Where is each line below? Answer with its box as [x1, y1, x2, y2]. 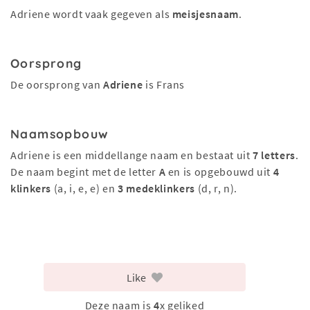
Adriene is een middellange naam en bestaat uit [10, 148, 253, 162]
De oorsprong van [10, 77, 103, 91]
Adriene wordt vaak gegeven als [10, 7, 172, 21]
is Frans [143, 77, 185, 91]
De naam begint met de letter [10, 165, 159, 179]
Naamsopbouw [10, 126, 109, 141]
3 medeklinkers [118, 181, 195, 195]
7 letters [253, 148, 295, 162]
